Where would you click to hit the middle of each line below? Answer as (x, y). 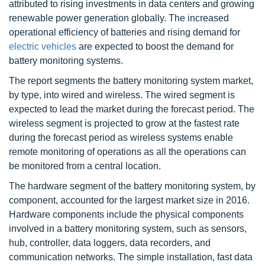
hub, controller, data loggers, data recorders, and (110, 243)
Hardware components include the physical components (126, 215)
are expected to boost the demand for (155, 47)
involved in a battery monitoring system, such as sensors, (128, 229)
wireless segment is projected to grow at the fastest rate (124, 124)
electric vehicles (43, 47)
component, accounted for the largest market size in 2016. (129, 201)
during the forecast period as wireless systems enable (121, 138)
